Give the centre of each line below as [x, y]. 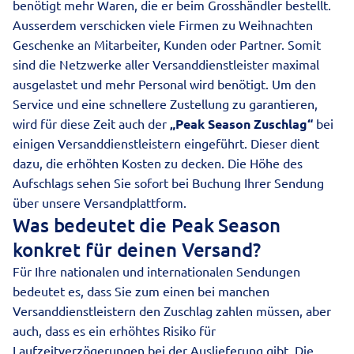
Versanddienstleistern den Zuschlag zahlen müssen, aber [172, 311]
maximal [294, 64]
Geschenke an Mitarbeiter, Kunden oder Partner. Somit [167, 44]
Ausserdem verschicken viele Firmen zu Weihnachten [163, 24]
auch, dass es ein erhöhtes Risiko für [114, 330]
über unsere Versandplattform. [100, 202]
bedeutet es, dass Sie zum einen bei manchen [141, 291]
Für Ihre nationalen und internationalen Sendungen [156, 271]
